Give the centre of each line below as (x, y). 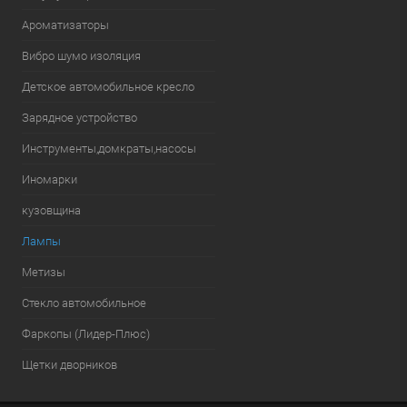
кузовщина (51, 210)
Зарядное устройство (79, 118)
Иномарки (50, 179)
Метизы (44, 272)
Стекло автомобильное (84, 303)
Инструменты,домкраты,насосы (109, 149)
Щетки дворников (69, 365)
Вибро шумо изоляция (81, 56)
